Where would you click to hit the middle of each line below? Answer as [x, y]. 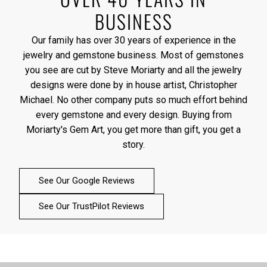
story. [133, 145]
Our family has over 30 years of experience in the [133, 41]
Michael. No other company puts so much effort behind [133, 100]
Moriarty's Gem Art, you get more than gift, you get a [133, 130]
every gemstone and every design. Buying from [133, 115]
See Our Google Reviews [87, 181]
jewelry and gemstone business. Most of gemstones [133, 55]
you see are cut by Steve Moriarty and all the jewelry [133, 70]
